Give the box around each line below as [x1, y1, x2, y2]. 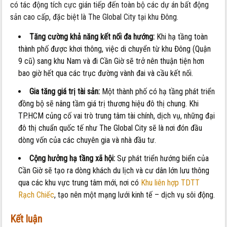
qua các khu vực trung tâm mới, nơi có [18, 178, 141, 188]
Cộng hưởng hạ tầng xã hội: [29, 154, 116, 164]
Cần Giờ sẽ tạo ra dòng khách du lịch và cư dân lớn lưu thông [18, 166, 210, 176]
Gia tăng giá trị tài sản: [29, 87, 100, 97]
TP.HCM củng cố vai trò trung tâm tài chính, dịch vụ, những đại [18, 111, 215, 121]
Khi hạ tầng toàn [155, 32, 208, 42]
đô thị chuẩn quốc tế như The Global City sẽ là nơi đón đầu [18, 123, 203, 133]
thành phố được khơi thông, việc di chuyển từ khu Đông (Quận [18, 44, 211, 54]
